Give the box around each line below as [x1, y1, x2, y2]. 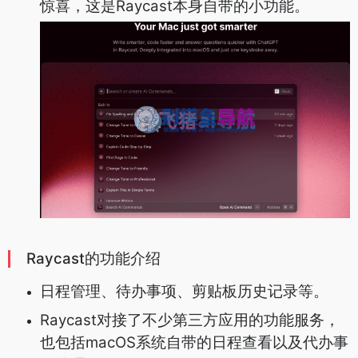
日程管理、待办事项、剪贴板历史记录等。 [40, 281, 328, 300]
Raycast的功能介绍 [26, 249, 161, 268]
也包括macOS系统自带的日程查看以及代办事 [40, 332, 348, 352]
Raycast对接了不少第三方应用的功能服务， [40, 310, 340, 329]
